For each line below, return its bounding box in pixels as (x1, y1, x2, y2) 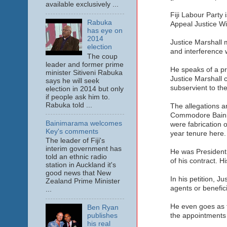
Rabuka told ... (45, 101, 92, 109)
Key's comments (45, 127, 98, 135)
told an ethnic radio (45, 153, 107, 161)
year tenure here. (170, 130, 226, 138)
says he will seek (45, 77, 99, 85)
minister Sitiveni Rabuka (45, 68, 123, 77)
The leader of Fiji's (45, 137, 105, 145)
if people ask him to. (45, 93, 110, 101)
